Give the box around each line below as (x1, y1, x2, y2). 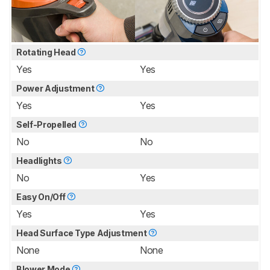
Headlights (16, 155, 64, 166)
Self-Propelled (16, 119, 78, 130)
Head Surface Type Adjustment (16, 228, 148, 239)
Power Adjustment (16, 83, 96, 94)
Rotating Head (16, 47, 78, 58)
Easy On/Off (16, 192, 67, 202)
